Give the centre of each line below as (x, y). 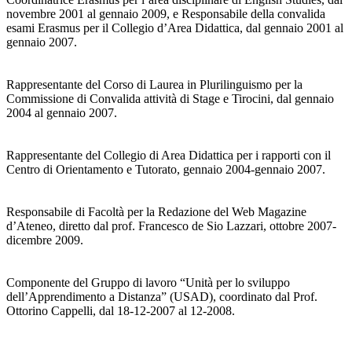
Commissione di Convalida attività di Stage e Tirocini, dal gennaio (170, 99)
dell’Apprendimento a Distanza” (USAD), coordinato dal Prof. (162, 297)
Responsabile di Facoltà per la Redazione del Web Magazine (156, 212)
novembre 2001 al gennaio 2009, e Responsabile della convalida (166, 14)
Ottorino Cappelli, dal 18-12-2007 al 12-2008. (121, 311)
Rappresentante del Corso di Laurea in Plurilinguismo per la (154, 85)
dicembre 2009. (45, 240)
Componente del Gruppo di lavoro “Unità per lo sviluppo (148, 283)
